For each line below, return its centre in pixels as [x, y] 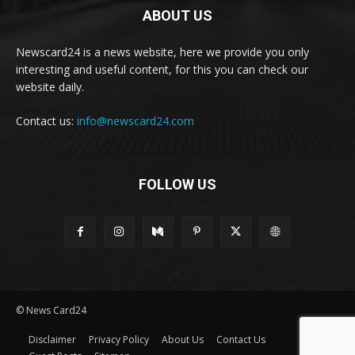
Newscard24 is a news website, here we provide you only [162, 52]
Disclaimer [52, 339]
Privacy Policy [119, 339]
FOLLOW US [177, 184]
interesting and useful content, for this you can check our [162, 69]
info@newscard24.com [136, 120]
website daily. [50, 86]
